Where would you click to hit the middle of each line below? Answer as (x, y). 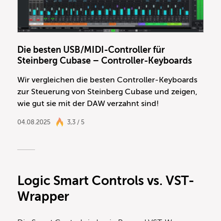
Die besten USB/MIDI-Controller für (91, 50)
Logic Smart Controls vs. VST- (106, 181)
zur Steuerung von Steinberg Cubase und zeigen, (107, 92)
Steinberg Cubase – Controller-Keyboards (105, 60)
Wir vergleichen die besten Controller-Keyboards (107, 80)
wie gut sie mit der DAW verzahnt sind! (88, 103)
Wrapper (43, 196)
